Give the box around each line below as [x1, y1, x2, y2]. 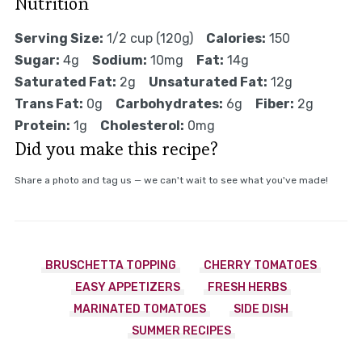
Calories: [205, 31, 266, 47]
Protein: [14, 118, 70, 134]
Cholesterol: [99, 118, 184, 134]
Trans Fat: [14, 96, 83, 112]
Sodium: [91, 53, 147, 69]
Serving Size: [14, 31, 103, 47]
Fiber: [255, 96, 294, 112]
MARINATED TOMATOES [74, 302, 206, 317]
